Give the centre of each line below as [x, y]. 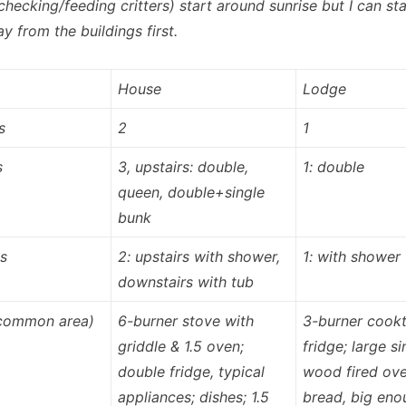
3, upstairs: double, [183, 167]
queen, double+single [191, 192]
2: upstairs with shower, [198, 256]
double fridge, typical [191, 372]
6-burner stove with [185, 321]
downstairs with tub [185, 282]
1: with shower [351, 256]
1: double [333, 167]
